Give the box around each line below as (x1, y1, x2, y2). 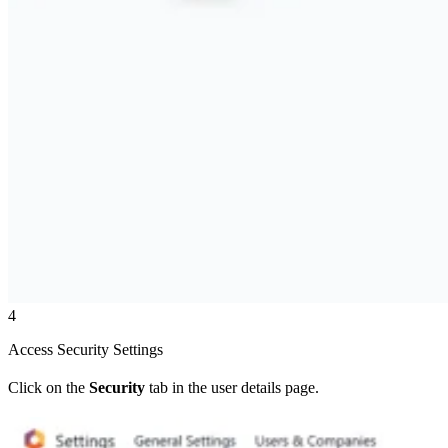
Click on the (8, 379, 89, 397)
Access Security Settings (8, 341, 163, 359)
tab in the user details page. (145, 379, 319, 397)
